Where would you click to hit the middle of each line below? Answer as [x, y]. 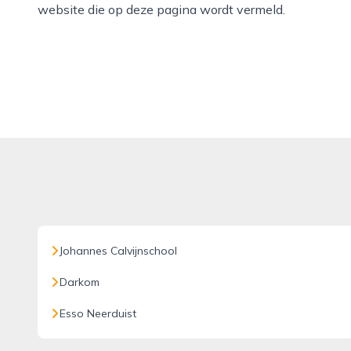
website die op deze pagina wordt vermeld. [161, 9]
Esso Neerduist [98, 313]
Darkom [80, 282]
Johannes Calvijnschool [118, 251]
